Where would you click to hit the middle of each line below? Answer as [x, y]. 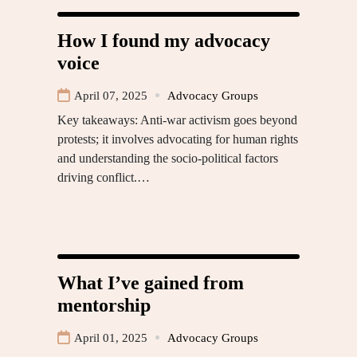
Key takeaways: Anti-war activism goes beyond [177, 120]
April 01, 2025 [111, 337]
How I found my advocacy [164, 40]
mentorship [104, 305]
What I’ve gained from [151, 282]
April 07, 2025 [111, 95]
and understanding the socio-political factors [168, 158]
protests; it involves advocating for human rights [178, 139]
